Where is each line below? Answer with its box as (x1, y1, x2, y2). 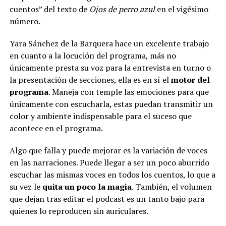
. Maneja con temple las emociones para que (48, 86, 209, 98)
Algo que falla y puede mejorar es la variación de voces (9, 145, 207, 156)
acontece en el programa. (9, 123, 103, 134)
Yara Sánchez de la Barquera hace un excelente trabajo (9, 38, 209, 49)
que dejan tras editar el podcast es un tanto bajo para (9, 193, 204, 205)
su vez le (9, 181, 42, 193)
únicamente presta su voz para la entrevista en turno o (9, 62, 211, 74)
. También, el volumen (131, 181, 212, 193)
